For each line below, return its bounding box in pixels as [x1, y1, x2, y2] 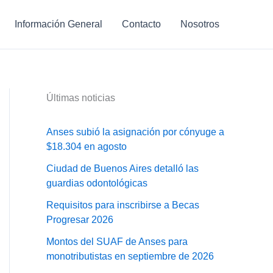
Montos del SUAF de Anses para [46, 236, 188, 247]
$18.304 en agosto [46, 141, 127, 152]
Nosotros [180, 18, 219, 29]
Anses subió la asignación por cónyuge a [46, 127, 224, 137]
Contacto [122, 18, 161, 29]
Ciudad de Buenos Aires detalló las [46, 163, 199, 174]
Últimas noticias [46, 93, 115, 103]
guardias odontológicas [46, 178, 147, 188]
